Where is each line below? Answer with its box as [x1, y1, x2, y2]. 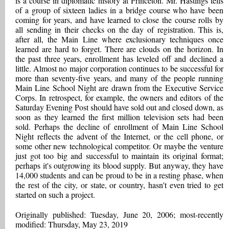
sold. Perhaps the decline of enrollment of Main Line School [15, 121, 223, 132]
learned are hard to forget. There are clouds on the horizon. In [15, 43, 223, 54]
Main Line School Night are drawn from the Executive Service [15, 82, 223, 93]
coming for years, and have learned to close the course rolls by [15, 14, 223, 25]
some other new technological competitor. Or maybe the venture [15, 141, 223, 151]
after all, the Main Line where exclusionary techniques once [15, 34, 223, 44]
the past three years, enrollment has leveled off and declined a [15, 53, 223, 64]
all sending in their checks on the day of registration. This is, [15, 24, 223, 35]
